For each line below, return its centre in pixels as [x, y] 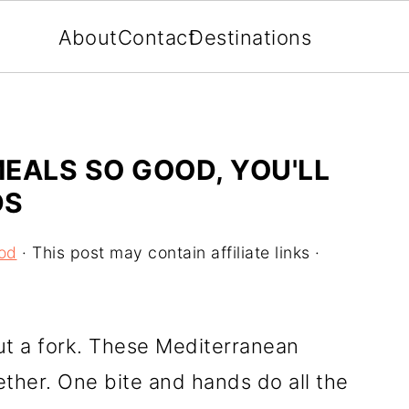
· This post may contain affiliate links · [168, 252]
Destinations [250, 37]
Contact [157, 37]
